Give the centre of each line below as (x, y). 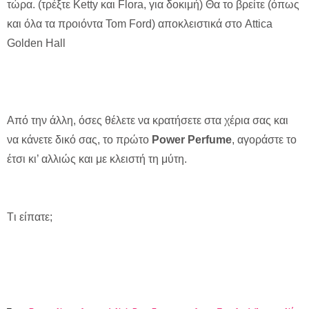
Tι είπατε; (30, 217)
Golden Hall (36, 43)
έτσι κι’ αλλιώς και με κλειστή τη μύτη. (97, 159)
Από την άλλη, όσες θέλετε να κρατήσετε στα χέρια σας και (148, 121)
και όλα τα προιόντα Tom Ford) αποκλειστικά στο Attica (140, 24)
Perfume (210, 140)
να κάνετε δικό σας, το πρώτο (79, 140)
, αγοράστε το (264, 140)
